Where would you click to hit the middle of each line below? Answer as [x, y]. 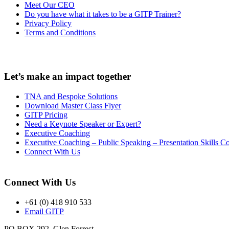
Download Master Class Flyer [73, 105]
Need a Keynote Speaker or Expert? [83, 124]
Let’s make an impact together [67, 77]
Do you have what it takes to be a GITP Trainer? [103, 14]
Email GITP [44, 211]
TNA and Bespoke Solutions [71, 96]
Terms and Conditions [60, 33]
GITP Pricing [46, 114]
